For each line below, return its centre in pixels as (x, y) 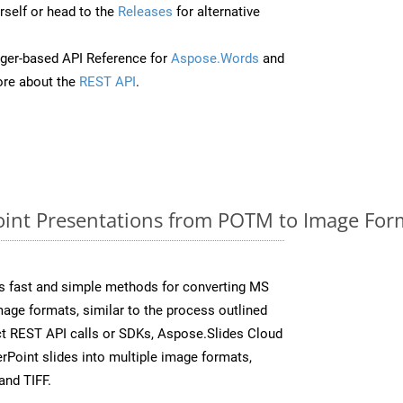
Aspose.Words (215, 58)
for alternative (216, 11)
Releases (145, 11)
